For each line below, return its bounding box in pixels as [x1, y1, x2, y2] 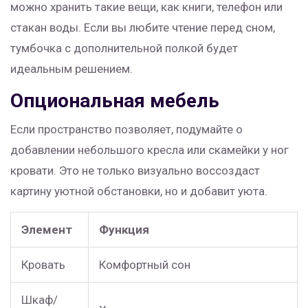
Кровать [21, 258, 65, 272]
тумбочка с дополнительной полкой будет [10, 41, 238, 56]
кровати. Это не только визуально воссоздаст [10, 164, 260, 178]
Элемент [21, 223, 72, 237]
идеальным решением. [10, 62, 133, 76]
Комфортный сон [99, 258, 190, 272]
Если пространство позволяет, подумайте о [10, 122, 243, 137]
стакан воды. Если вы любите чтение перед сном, [10, 21, 275, 35]
